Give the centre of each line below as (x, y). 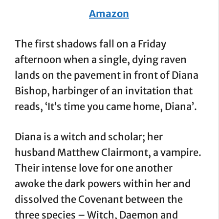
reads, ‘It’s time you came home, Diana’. (106, 106)
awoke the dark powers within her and (103, 184)
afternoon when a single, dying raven (101, 59)
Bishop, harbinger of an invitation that (104, 91)
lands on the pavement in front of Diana (107, 75)
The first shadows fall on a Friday (90, 44)
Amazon (109, 13)
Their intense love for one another (94, 168)
